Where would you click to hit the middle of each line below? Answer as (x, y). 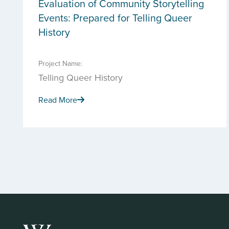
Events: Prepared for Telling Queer (115, 18)
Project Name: (60, 63)
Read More (58, 100)
